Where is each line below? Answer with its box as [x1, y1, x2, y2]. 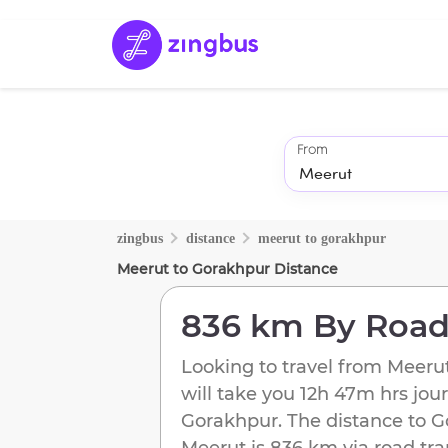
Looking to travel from [181, 355, 387, 378]
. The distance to [278, 409, 426, 432]
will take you [181, 382, 295, 405]
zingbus [117, 230, 163, 246]
